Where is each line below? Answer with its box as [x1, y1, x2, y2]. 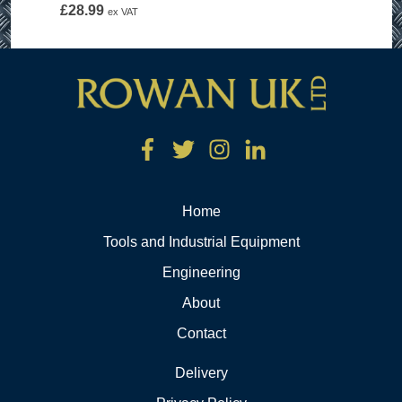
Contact [176, 326, 226, 341]
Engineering [162, 265, 240, 280]
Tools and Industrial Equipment [102, 234, 300, 249]
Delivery [174, 365, 228, 380]
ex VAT [107, 6, 138, 17]
